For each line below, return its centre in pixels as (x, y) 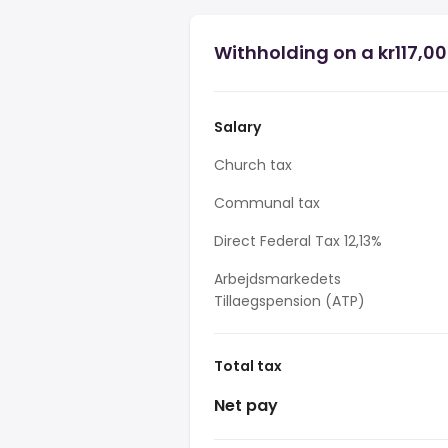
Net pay (246, 405)
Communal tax (267, 203)
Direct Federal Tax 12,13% (298, 241)
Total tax (248, 366)
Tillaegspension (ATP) (289, 301)
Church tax (253, 165)
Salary (237, 127)
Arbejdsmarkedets (277, 279)
